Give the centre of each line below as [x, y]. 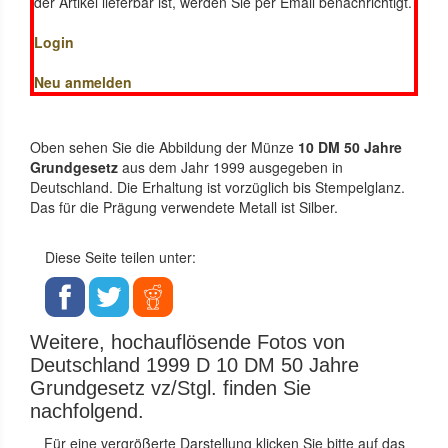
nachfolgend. [87, 410]
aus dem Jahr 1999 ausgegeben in [232, 166]
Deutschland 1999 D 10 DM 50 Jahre [194, 364]
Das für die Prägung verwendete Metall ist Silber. [184, 206]
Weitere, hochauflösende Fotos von [187, 341]
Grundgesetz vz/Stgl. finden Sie [170, 387]
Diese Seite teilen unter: [120, 256]
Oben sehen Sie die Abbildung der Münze [162, 146]
